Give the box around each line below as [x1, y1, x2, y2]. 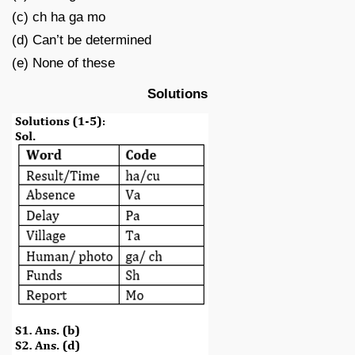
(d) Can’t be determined [12, 32, 151, 48]
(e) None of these [12, 55, 115, 71]
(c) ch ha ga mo [12, 9, 105, 25]
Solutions [147, 86, 208, 101]
